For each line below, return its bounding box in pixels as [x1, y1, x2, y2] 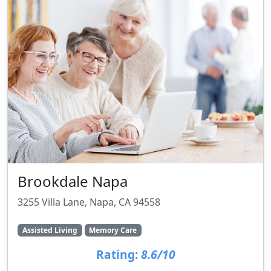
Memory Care [89, 224, 137, 235]
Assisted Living [22, 224, 77, 235]
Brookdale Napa [18, 171, 128, 192]
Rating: [96, 246, 138, 263]
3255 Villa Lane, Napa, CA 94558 [18, 195, 160, 209]
